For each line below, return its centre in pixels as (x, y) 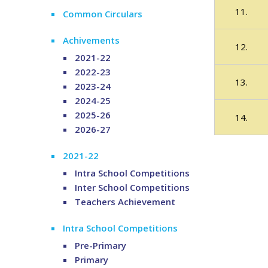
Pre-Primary (101, 245)
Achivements (92, 40)
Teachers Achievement (125, 201)
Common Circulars (103, 13)
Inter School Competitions (133, 187)
